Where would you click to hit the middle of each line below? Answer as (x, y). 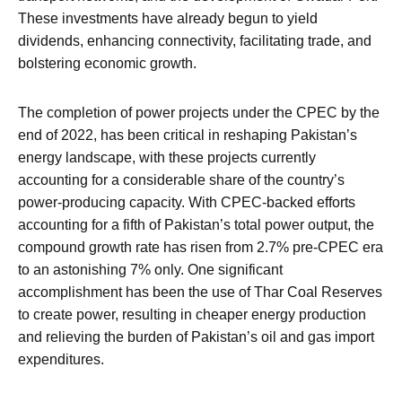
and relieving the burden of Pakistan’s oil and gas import (196, 337)
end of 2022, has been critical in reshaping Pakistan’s (188, 135)
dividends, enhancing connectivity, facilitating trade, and (195, 41)
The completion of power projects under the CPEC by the (199, 113)
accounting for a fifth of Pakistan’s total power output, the (196, 225)
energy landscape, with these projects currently (167, 158)
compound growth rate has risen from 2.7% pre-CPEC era (201, 248)
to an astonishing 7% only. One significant (150, 270)
